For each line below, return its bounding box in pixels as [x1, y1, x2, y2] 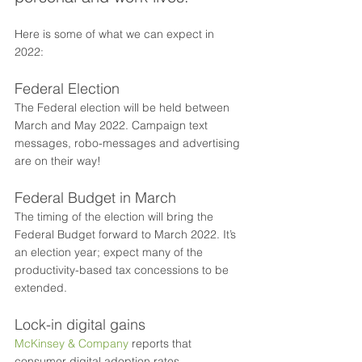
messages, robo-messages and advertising [15, 136, 243, 150]
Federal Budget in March [15, 188, 176, 207]
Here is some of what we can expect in [15, 27, 217, 41]
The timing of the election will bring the [15, 209, 217, 224]
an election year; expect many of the [15, 245, 206, 259]
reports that [128, 336, 195, 351]
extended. [15, 280, 67, 295]
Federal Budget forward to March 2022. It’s [15, 227, 239, 242]
